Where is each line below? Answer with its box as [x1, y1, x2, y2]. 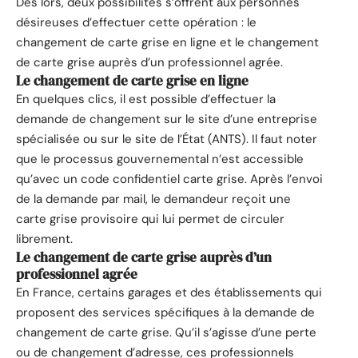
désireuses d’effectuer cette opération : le [16, 14, 257, 31]
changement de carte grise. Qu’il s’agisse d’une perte [16, 324, 316, 341]
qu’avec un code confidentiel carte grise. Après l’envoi [16, 171, 323, 188]
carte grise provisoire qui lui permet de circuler [16, 211, 284, 228]
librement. [16, 231, 73, 248]
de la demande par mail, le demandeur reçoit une [16, 191, 291, 208]
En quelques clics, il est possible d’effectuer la [16, 91, 276, 108]
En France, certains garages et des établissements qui [16, 284, 322, 301]
